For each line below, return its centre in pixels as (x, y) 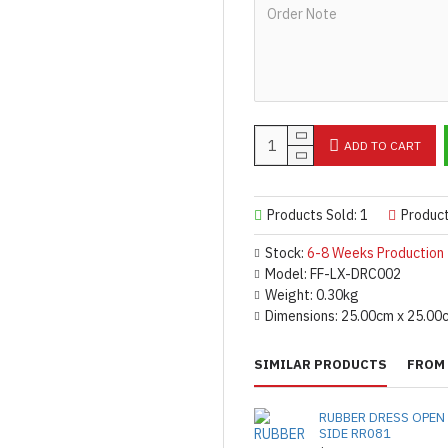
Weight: (289, 295)
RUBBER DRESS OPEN (382, 417)
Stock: (284, 253)
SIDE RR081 (355, 433)
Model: (286, 274)
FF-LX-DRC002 (355, 274)
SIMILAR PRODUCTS (320, 364)
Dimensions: (301, 316)
